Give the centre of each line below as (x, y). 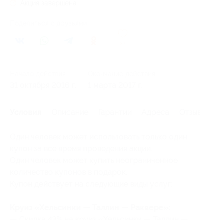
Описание (70, 112)
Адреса (155, 112)
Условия (26, 112)
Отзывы (193, 112)
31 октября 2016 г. (43, 85)
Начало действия (38, 73)
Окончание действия (122, 73)
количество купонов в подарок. (69, 172)
